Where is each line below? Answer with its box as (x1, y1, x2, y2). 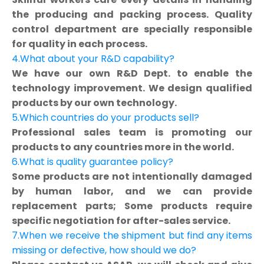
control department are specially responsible (12, 22, 252, 36)
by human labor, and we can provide (12, 184, 252, 198)
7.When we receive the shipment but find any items (12, 228, 252, 242)
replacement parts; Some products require (12, 199, 252, 213)
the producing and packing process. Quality (12, 7, 252, 21)
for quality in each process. (12, 37, 147, 51)
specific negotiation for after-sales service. (12, 213, 230, 227)
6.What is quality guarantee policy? (12, 154, 173, 169)
